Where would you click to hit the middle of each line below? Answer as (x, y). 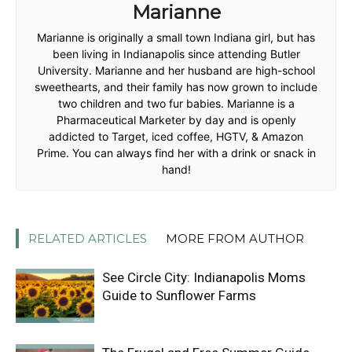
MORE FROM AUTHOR (235, 238)
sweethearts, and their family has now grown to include (176, 86)
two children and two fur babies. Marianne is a (176, 103)
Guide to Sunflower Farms (179, 295)
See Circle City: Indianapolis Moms (204, 277)
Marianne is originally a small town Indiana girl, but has (176, 37)
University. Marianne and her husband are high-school (176, 70)
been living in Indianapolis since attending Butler (176, 53)
